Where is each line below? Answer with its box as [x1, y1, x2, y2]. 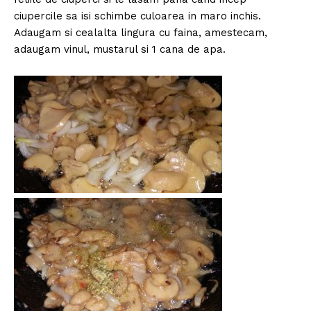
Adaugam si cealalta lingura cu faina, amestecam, [14, 26, 267, 39]
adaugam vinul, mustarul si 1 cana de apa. [14, 42, 226, 56]
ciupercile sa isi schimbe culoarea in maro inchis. [14, 9, 261, 22]
